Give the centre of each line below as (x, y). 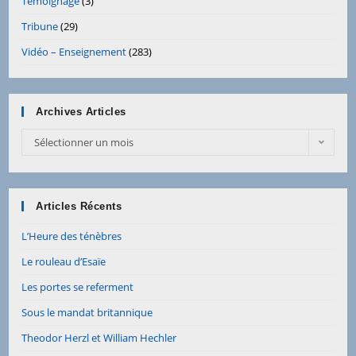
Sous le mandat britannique (87, 312)
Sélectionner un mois (84, 142)
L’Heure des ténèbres (72, 236)
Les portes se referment (78, 286)
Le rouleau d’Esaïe (64, 261)
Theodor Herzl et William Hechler (99, 337)
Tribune (40, 26)
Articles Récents (79, 206)
